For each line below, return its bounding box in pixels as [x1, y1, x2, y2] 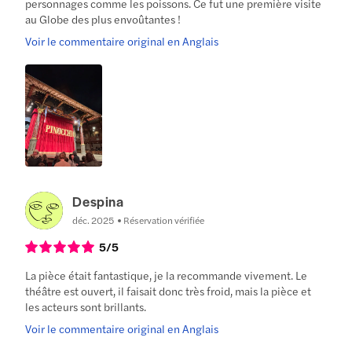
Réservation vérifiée [123, 213, 205, 228]
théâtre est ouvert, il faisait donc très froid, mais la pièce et [25, 283, 312, 299]
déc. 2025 [72, 213, 115, 228]
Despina [72, 192, 124, 211]
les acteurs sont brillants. [25, 299, 147, 315]
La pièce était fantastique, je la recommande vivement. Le [25, 267, 308, 284]
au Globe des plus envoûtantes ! [25, 10, 181, 27]
